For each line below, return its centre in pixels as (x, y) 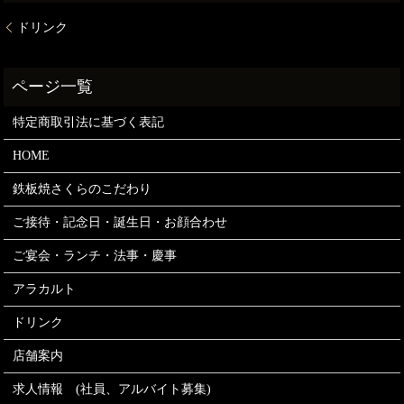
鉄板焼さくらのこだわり (83, 189)
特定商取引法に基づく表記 (89, 122)
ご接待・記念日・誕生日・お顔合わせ (120, 222)
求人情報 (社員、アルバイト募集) (112, 389)
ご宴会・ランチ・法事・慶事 (95, 256)
